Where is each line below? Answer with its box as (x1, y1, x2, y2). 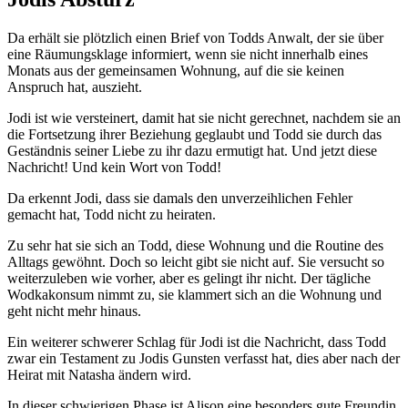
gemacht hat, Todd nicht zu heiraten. (7, 206, 216, 222)
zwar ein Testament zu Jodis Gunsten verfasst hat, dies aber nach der (7, 350, 400, 366)
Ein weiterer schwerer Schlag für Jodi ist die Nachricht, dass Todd (7, 333, 386, 350)
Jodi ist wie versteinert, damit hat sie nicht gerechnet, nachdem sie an (7, 109, 401, 126)
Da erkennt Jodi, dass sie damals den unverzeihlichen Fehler (7, 189, 352, 206)
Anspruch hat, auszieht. (7, 78, 142, 95)
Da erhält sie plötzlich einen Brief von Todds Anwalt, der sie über (7, 29, 383, 46)
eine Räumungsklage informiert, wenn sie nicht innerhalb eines (7, 46, 368, 62)
